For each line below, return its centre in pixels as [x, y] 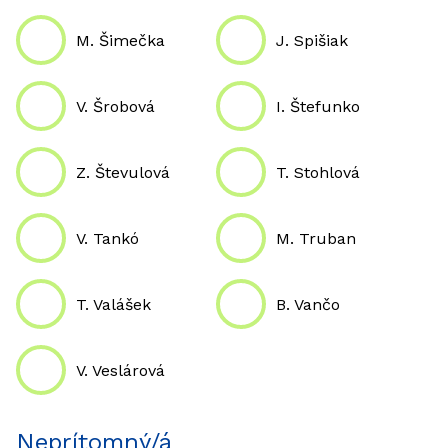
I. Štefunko [318, 106]
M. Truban [316, 238]
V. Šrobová [115, 106]
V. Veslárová [120, 370]
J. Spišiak [312, 40]
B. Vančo [308, 304]
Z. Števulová [123, 172]
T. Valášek [113, 304]
